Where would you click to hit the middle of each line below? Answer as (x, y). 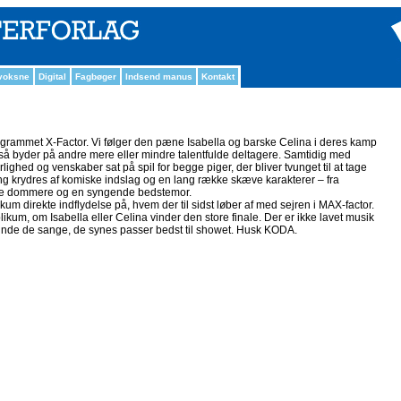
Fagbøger (96, 77)
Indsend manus (159, 77)
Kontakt (218, 77)
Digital (52, 77)
